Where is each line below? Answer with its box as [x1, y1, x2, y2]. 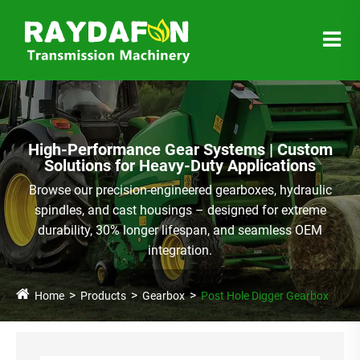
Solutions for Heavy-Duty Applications [44, 156, 316, 176]
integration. [148, 242, 212, 258]
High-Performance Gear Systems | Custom [27, 140, 333, 160]
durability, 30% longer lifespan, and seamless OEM [38, 222, 322, 238]
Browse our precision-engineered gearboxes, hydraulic [28, 182, 332, 198]
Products [80, 289, 126, 302]
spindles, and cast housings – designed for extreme [34, 202, 326, 218]
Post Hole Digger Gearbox [201, 289, 329, 302]
